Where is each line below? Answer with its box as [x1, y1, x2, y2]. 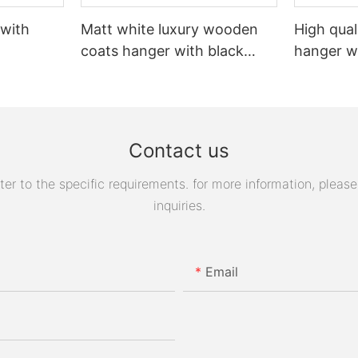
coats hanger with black [81, 42, 245, 59]
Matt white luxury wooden [81, 20, 259, 38]
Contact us [129, 139, 229, 163]
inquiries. [153, 197, 205, 213]
